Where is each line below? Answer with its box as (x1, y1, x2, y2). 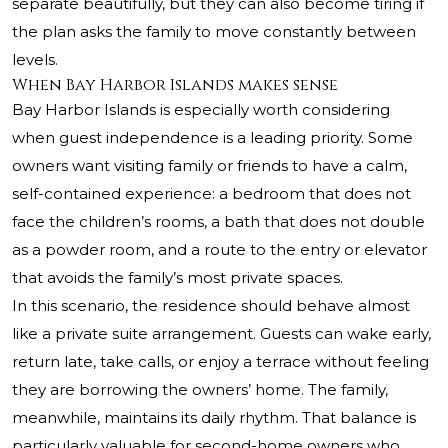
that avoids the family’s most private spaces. (12, 268, 343, 288)
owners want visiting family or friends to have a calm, (12, 156, 407, 176)
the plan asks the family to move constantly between (12, 22, 416, 42)
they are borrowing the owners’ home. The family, (12, 380, 388, 400)
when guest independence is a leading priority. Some (12, 128, 413, 148)
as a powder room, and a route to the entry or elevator (12, 240, 427, 260)
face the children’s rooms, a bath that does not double (12, 212, 425, 232)
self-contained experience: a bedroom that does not (12, 184, 411, 204)
